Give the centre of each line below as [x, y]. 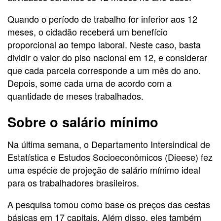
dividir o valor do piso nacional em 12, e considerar [107, 57]
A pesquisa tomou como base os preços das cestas [109, 204]
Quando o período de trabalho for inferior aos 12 [102, 18]
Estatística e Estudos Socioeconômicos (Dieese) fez [110, 157]
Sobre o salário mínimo [83, 122]
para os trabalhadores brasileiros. [73, 182]
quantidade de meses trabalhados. [75, 95]
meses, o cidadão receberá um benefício [88, 31]
